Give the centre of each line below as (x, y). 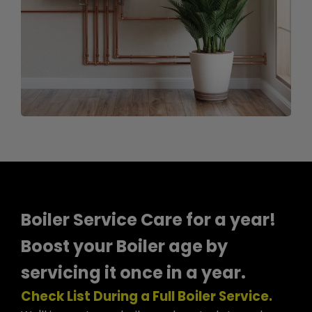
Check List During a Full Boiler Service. (147, 296)
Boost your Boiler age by (124, 246)
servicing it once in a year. (133, 272)
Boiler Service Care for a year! (148, 219)
